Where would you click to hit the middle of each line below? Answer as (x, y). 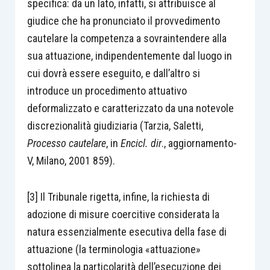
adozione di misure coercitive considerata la (123, 214)
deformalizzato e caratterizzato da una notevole (130, 108)
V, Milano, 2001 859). (71, 160)
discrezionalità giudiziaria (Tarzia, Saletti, (115, 125)
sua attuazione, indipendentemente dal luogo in (129, 55)
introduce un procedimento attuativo (107, 90)
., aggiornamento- (199, 143)
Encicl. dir (141, 143)
